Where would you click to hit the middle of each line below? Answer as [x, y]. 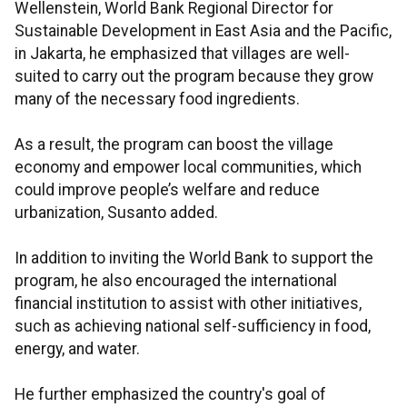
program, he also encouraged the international [176, 281]
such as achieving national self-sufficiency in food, [193, 327]
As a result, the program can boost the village [174, 145]
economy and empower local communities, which [188, 168]
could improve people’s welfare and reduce [167, 190]
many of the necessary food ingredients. [157, 99]
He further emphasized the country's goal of [170, 395]
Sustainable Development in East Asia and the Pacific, [203, 31]
